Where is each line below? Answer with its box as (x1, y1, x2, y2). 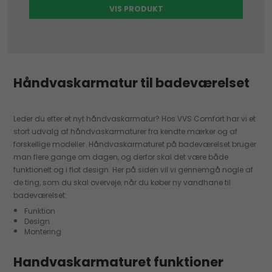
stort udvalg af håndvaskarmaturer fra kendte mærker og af (13, 126, 238, 137)
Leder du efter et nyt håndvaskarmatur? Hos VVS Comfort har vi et (13, 114, 256, 124)
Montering (24, 226, 63, 237)
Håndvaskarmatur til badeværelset (13, 74, 250, 92)
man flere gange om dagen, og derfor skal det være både (13, 152, 229, 163)
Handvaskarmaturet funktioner (13, 253, 224, 271)
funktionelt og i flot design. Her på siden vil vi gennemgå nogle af (13, 165, 254, 175)
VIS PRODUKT (109, 4, 163, 15)
